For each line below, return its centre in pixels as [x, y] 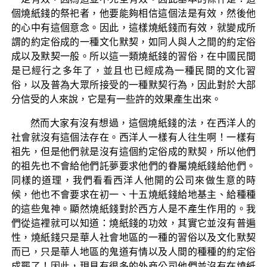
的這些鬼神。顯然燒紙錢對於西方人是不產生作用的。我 [133, 209]
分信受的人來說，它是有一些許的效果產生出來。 [116, 99]
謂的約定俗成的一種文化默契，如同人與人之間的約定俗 [133, 42]
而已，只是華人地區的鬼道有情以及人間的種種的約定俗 [133, 252]
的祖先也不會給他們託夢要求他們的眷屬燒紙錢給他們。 [133, 166]
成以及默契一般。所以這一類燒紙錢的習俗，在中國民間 [133, 56]
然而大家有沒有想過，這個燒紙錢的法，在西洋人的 [143, 123]
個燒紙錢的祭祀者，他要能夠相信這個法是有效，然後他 [133, 13]
